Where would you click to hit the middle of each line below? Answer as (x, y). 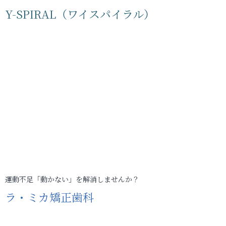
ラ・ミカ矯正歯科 (49, 197)
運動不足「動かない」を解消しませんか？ (72, 179)
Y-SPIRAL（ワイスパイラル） (80, 14)
